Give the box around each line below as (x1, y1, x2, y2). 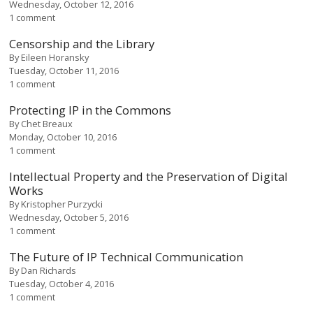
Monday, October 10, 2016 (9, 130, 117, 143)
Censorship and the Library (9, 35, 155, 52)
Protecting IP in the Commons (9, 101, 172, 118)
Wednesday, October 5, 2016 (9, 210, 129, 224)
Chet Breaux (21, 117, 73, 130)
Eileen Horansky (21, 50, 89, 64)
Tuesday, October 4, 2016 (9, 277, 115, 290)
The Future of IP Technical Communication (9, 248, 244, 265)
